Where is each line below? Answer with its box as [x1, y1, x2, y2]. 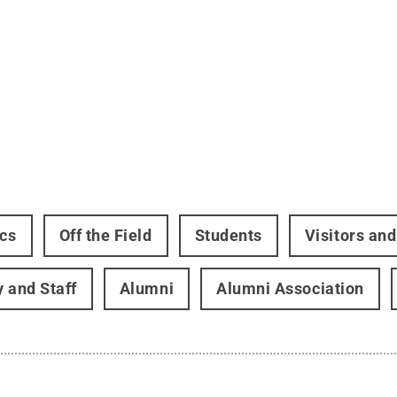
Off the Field [58, 226, 152, 245]
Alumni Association [216, 279, 364, 299]
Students [194, 226, 262, 245]
